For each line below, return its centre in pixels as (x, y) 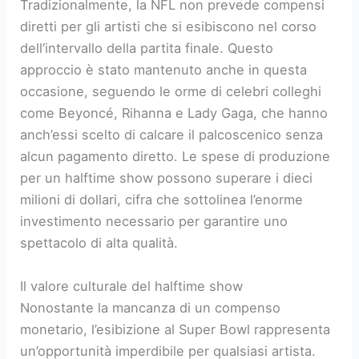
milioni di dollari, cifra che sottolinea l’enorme (162, 200)
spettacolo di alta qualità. (99, 243)
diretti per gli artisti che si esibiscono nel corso (169, 27)
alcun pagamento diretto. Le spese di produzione (175, 157)
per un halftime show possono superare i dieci (167, 178)
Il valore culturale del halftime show (132, 286)
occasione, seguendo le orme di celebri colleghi (171, 92)
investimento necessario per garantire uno (154, 222)
